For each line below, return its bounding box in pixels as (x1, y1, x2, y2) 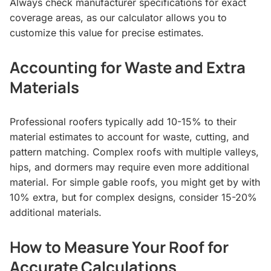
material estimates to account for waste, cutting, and (10, 130, 249, 143)
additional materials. (10, 206, 102, 218)
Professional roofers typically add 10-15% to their (10, 115, 237, 128)
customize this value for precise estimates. (10, 26, 204, 39)
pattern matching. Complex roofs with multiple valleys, (10, 145, 259, 158)
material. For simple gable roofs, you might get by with (10, 175, 260, 188)
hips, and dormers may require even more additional (10, 160, 249, 173)
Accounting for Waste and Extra (10, 56, 246, 78)
